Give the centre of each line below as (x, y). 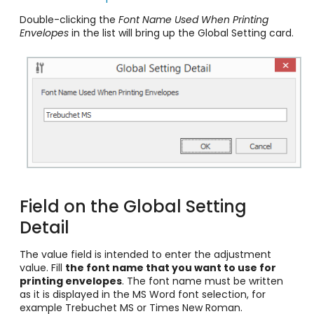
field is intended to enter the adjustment (171, 254)
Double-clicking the (69, 20)
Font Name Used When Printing (193, 20)
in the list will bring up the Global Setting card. (181, 33)
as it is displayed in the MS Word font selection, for (143, 294)
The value (45, 254)
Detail (45, 227)
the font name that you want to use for (171, 267)
